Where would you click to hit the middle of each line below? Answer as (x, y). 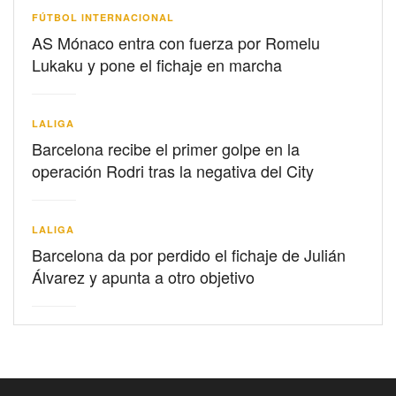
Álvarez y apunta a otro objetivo (143, 276)
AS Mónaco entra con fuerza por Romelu (176, 42)
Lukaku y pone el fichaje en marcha (157, 64)
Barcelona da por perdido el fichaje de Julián (189, 254)
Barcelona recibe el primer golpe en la (166, 148)
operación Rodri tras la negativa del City (173, 170)
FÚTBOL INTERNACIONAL (103, 17)
